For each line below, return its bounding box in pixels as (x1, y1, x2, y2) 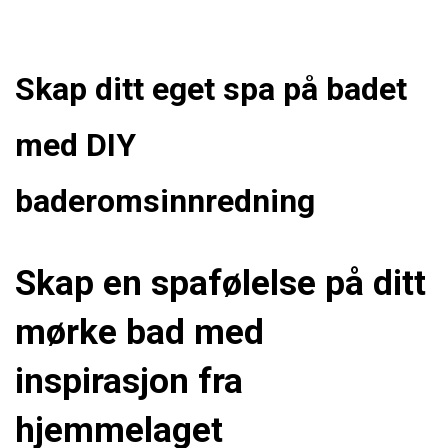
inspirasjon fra (15, 359, 243, 402)
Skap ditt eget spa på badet (15, 70, 407, 109)
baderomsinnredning (15, 182, 315, 221)
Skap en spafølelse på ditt (15, 261, 426, 304)
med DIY (15, 126, 136, 165)
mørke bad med (15, 310, 264, 353)
